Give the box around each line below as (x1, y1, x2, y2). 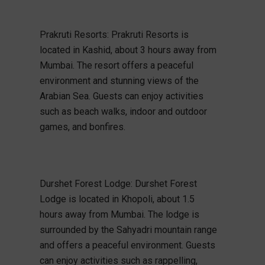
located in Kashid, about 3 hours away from (39, 44, 216, 56)
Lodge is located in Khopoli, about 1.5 (39, 193, 195, 205)
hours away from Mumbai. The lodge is (39, 208, 199, 220)
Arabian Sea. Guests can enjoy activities (39, 90, 203, 102)
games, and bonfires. (39, 121, 125, 132)
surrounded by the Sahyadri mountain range (39, 224, 217, 235)
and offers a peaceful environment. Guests (39, 239, 215, 251)
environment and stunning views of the (39, 75, 199, 86)
